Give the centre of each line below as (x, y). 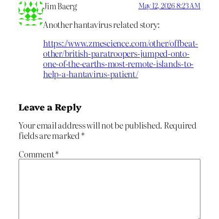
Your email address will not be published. (91, 125)
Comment (37, 153)
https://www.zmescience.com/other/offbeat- (121, 43)
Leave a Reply (50, 106)
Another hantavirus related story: (102, 24)
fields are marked (50, 135)
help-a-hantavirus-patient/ (91, 74)
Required (180, 125)
